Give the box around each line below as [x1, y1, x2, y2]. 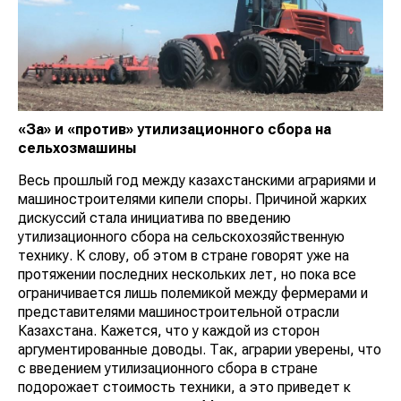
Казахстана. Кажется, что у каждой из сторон [18, 321, 320, 339]
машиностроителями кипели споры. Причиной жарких [18, 190, 367, 208]
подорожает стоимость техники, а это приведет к [18, 378, 351, 396]
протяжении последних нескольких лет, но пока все [18, 265, 356, 283]
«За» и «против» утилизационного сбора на [18, 120, 331, 138]
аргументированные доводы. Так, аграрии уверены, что [18, 340, 381, 358]
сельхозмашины [18, 139, 136, 157]
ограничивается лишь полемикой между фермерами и [18, 284, 368, 302]
